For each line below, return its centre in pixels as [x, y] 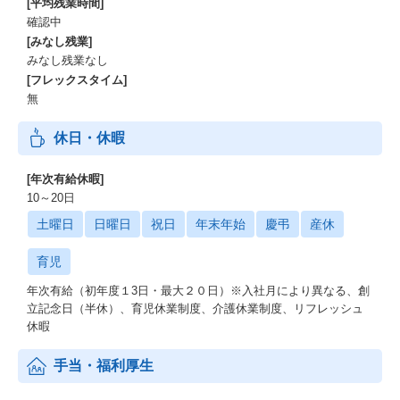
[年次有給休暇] [65, 179]
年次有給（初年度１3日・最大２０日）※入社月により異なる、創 [198, 291]
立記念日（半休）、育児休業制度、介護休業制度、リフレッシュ [195, 308]
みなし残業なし [67, 60]
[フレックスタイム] [77, 80]
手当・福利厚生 [104, 366]
